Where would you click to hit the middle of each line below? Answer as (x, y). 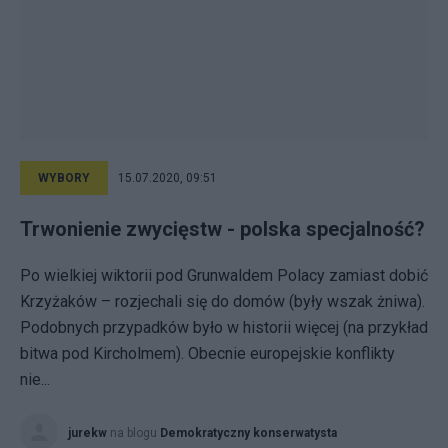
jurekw (87, 433)
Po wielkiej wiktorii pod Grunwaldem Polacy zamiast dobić (224, 275)
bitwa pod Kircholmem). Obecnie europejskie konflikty (207, 353)
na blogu (135, 433)
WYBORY (64, 178)
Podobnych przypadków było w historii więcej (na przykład (224, 327)
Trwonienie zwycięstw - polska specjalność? (222, 229)
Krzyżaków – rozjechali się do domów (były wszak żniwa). (222, 301)
